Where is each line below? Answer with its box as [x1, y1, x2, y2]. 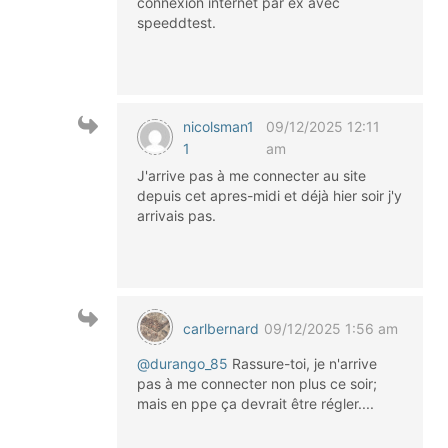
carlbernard [183, 319, 259, 337]
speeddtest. [137, 14, 216, 31]
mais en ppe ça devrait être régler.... [137, 395, 374, 412]
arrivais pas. [137, 207, 216, 224]
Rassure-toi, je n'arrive [228, 355, 377, 372]
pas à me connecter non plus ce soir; [137, 375, 377, 392]
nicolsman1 [183, 118, 254, 135]
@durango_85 [137, 355, 228, 372]
